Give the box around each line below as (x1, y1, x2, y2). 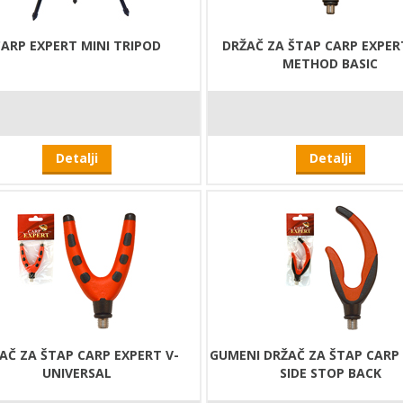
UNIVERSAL (42, 364, 112, 382)
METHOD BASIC (282, 55, 379, 73)
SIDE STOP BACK (279, 364, 381, 382)
